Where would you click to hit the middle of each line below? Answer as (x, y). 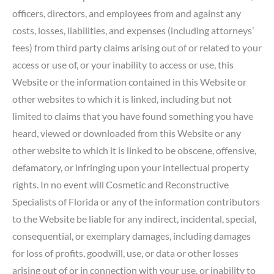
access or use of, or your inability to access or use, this (123, 64)
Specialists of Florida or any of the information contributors (136, 201)
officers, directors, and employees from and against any (127, 13)
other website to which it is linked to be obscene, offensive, (134, 150)
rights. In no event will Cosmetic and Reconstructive (120, 184)
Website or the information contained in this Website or (129, 81)
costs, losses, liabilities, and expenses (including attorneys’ (133, 30)
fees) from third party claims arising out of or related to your (137, 47)
